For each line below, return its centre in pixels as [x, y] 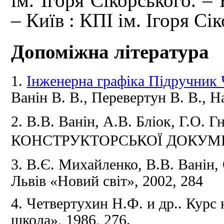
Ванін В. [40, 98]
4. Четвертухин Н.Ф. [79, 203]
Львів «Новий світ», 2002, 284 [107, 181]
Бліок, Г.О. [173, 122]
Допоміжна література [110, 52]
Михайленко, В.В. [118, 164]
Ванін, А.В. [97, 122]
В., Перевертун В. [129, 98]
